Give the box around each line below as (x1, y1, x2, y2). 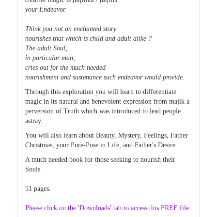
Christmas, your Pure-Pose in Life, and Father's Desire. (25, 141, 177, 149)
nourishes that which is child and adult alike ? (25, 35, 152, 42)
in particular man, (25, 54, 75, 62)
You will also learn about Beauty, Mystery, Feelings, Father (25, 132, 188, 139)
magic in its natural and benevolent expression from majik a (25, 98, 189, 105)
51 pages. (25, 185, 51, 192)
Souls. (25, 166, 42, 173)
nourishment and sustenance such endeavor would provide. (25, 74, 185, 81)
